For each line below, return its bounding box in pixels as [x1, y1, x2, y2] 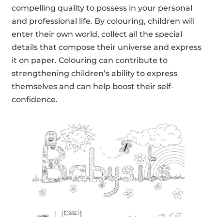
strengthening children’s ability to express [12, 69, 177, 78]
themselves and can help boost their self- [12, 82, 174, 92]
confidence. [12, 95, 58, 105]
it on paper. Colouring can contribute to [12, 56, 168, 65]
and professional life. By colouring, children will [12, 16, 195, 26]
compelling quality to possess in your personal [12, 3, 192, 13]
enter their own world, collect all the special [12, 30, 182, 39]
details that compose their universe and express [12, 43, 201, 52]
